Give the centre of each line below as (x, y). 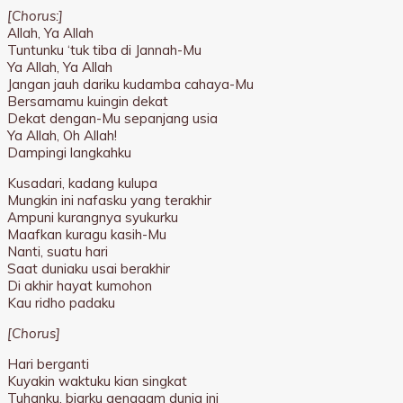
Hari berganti (48, 364)
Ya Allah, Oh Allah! (62, 136)
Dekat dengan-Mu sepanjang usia (112, 119)
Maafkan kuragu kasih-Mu (87, 235)
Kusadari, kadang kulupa (82, 184)
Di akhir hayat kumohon (80, 286)
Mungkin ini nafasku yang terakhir (109, 201)
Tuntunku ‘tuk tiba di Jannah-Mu (104, 50)
